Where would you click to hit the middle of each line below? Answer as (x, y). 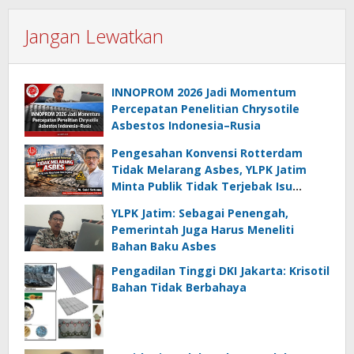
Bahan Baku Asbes (164, 247)
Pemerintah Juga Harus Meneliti (203, 230)
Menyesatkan (151, 202)
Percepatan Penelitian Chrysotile (205, 109)
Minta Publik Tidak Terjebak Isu (202, 186)
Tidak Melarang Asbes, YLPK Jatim (209, 169)
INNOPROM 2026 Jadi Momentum (204, 92)
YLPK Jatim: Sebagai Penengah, (200, 213)
